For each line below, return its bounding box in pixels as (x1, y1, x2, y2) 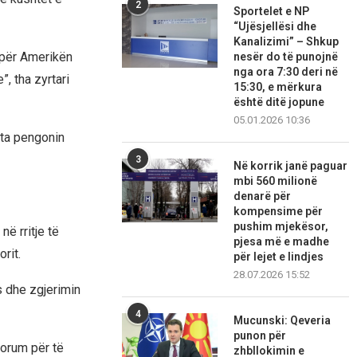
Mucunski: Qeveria (233, 314, 331, 328)
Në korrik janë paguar (233, 159, 348, 173)
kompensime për (233, 205, 324, 218)
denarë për (233, 190, 292, 203)
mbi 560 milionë (233, 175, 318, 188)
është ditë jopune (233, 96, 325, 109)
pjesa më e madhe (233, 235, 330, 249)
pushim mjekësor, (233, 220, 329, 233)
